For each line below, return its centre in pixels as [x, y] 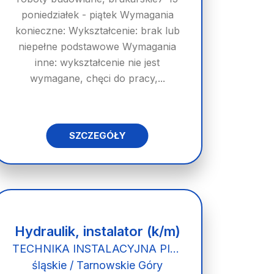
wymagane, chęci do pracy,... [97, 78]
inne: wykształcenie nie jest [98, 62]
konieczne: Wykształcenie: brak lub [97, 31]
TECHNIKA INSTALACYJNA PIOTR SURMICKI [174, 249]
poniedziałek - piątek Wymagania [97, 15]
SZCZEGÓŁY [97, 135]
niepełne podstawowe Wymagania [98, 46]
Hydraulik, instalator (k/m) [97, 231]
